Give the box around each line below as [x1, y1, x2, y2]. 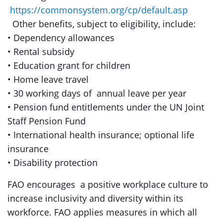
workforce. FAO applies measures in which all [7, 206, 197, 218]
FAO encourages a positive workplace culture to [7, 178, 208, 190]
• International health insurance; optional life [7, 129, 194, 141]
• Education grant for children [7, 59, 130, 71]
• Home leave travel [7, 73, 89, 85]
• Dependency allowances [7, 32, 114, 44]
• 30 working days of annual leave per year [7, 87, 186, 99]
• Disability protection [7, 157, 98, 168]
